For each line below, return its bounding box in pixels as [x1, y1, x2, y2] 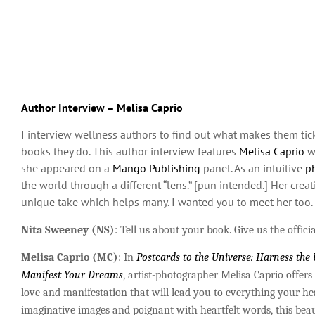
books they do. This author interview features [21, 144, 239, 159]
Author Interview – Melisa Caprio [21, 101, 183, 115]
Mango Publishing [112, 161, 200, 176]
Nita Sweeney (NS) [21, 223, 115, 236]
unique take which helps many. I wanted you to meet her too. [21, 195, 313, 210]
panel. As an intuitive [200, 161, 302, 176]
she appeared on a [21, 161, 112, 176]
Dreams [88, 269, 123, 282]
